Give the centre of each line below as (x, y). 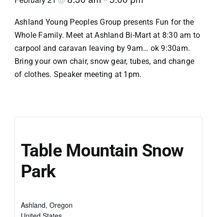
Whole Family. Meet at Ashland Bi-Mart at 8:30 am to (108, 35)
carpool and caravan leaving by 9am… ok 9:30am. (102, 48)
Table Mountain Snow (102, 150)
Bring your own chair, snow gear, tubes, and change (104, 61)
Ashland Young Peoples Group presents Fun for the (104, 22)
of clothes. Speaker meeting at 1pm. (78, 74)
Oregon (61, 205)
